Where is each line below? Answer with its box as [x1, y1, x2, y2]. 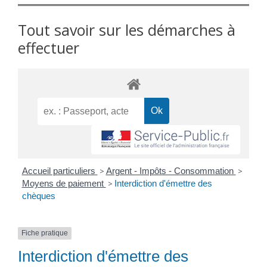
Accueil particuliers [21, 166, 98, 176]
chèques [21, 191, 55, 201]
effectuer [18, 38, 79, 58]
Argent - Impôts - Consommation [105, 166, 236, 176]
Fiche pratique [21, 229, 68, 238]
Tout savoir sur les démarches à [18, 20, 235, 41]
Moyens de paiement [21, 178, 106, 189]
